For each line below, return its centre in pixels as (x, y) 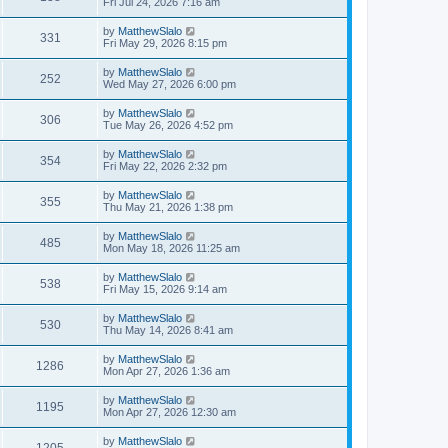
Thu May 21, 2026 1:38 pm (168, 207)
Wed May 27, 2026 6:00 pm (169, 84)
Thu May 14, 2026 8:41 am (168, 330)
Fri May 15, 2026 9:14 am (165, 289)
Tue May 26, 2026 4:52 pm (168, 125)
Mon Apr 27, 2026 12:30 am (169, 412)
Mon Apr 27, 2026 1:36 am (166, 371)
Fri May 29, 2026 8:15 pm (165, 43)
